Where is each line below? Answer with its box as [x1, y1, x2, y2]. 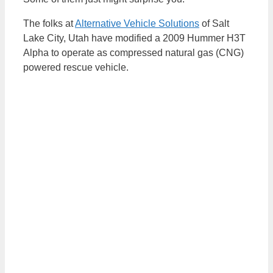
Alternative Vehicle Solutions [75, 18, 199, 29]
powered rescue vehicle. [23, 62, 129, 73]
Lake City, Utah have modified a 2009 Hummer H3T [23, 32, 246, 43]
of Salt [199, 18, 229, 29]
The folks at [23, 18, 75, 29]
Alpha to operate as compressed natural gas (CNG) [23, 47, 244, 58]
